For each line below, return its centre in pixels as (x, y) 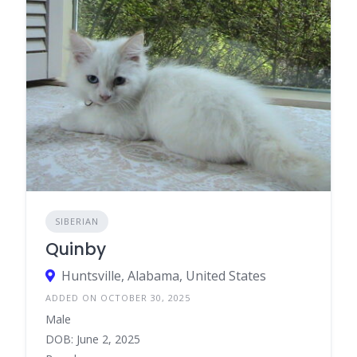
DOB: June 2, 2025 (93, 339)
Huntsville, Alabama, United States (164, 275)
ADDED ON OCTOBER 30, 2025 (118, 297)
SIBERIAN (77, 221)
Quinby (76, 249)
